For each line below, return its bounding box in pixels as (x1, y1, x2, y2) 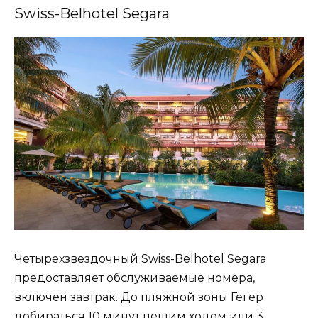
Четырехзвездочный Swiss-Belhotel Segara (14, 252, 266, 266)
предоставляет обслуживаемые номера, (14, 271, 255, 285)
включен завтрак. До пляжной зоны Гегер (14, 290, 263, 305)
